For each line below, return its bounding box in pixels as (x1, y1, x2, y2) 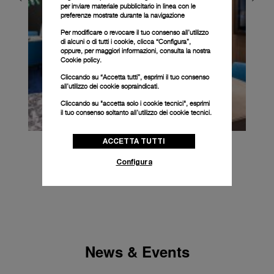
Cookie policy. (61, 55, 102, 64)
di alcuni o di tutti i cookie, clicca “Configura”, (61, 37, 191, 46)
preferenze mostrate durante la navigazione (61, 10, 185, 20)
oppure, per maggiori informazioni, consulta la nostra (61, 46, 210, 55)
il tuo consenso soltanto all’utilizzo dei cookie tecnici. (61, 108, 212, 117)
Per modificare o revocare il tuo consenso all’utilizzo (61, 28, 209, 37)
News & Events (84, 241, 190, 262)
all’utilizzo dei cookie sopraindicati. (61, 81, 159, 91)
